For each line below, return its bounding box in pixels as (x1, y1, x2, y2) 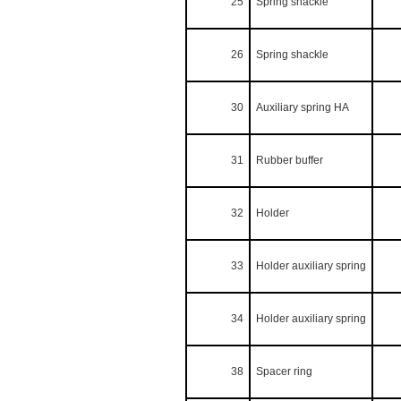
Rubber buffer (255, 154, 323, 167)
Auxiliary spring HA (255, 101, 349, 115)
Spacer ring (255, 365, 312, 379)
